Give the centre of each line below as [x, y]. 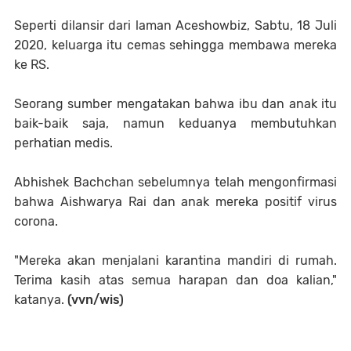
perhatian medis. [63, 143]
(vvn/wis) [96, 299]
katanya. [41, 299]
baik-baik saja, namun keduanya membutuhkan [175, 123]
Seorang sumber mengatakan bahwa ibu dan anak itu [175, 103]
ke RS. [32, 64]
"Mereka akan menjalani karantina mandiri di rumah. [175, 260]
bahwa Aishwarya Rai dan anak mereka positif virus [175, 201]
